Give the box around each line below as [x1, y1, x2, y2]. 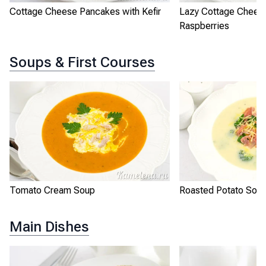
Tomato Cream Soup [9, 185, 95, 197]
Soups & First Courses [9, 53, 155, 71]
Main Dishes [9, 218, 89, 235]
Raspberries [179, 20, 229, 32]
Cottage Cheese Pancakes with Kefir [9, 6, 161, 18]
